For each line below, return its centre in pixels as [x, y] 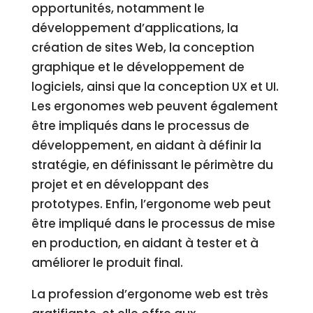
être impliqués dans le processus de [140, 126]
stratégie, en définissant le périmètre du [152, 165]
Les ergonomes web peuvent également [154, 106]
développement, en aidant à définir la [146, 145]
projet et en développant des [120, 184]
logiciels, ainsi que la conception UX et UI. [155, 87]
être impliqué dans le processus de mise [153, 224]
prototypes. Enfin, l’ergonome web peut [151, 204]
